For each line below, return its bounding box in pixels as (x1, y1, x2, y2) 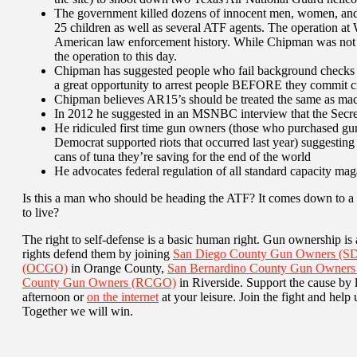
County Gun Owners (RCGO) (22, 275, 176, 289)
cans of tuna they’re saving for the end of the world (54, 149, 311, 163)
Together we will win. (22, 304, 133, 318)
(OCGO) (22, 261, 68, 275)
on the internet (87, 289, 159, 304)
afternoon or (22, 289, 87, 304)
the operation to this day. (54, 49, 177, 63)
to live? (22, 205, 59, 219)
